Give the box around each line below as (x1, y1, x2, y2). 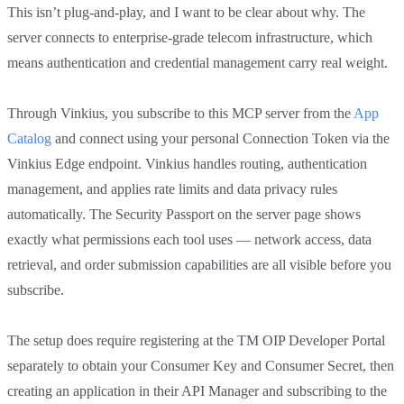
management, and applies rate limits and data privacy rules (7, 180, 337, 197)
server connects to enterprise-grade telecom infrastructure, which (7, 29, 372, 45)
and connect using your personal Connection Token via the (51, 130, 390, 146)
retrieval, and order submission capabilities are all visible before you (7, 256, 391, 272)
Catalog (7, 130, 51, 146)
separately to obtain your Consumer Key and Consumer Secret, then (7, 357, 394, 373)
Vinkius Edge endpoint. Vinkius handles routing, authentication (7, 155, 367, 171)
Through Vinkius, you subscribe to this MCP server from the (7, 105, 353, 121)
